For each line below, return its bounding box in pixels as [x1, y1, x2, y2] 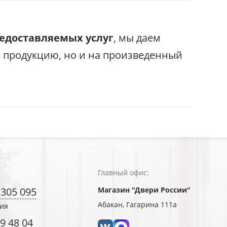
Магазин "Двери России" [98, 185, 191, 195]
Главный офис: [98, 168, 149, 177]
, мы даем [113, 30, 161, 45]
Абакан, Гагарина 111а [98, 200, 177, 209]
